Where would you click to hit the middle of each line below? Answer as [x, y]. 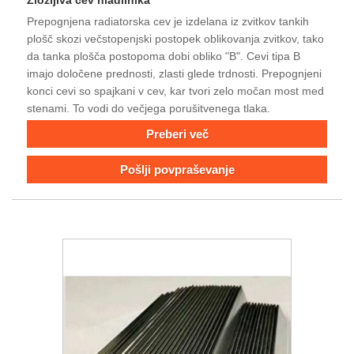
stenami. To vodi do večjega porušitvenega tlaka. [149, 108]
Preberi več [177, 134]
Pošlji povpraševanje [177, 169]
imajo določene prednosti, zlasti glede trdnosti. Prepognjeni [174, 73]
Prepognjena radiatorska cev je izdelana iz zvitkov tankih [168, 21]
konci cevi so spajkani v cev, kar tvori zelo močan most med [175, 90]
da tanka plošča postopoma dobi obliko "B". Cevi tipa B [164, 56]
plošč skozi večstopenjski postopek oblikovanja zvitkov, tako [175, 38]
